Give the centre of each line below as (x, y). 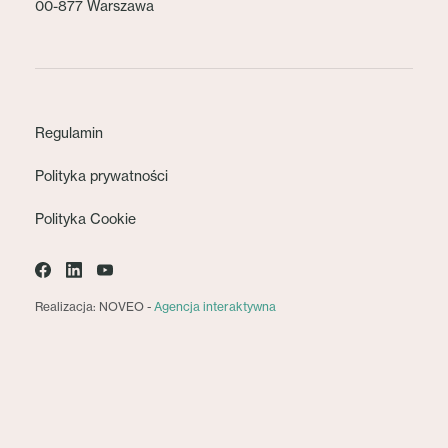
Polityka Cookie (85, 219)
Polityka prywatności (101, 176)
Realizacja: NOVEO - (94, 307)
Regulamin (69, 133)
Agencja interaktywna (215, 307)
